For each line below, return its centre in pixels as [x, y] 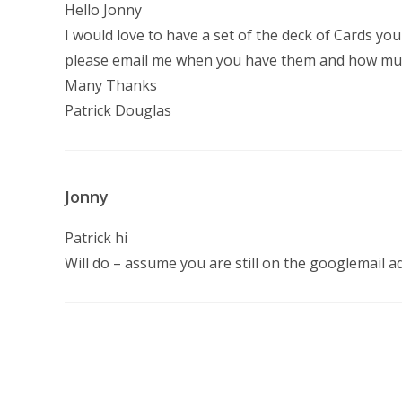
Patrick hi [96, 238]
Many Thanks [111, 86]
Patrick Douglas [118, 111]
